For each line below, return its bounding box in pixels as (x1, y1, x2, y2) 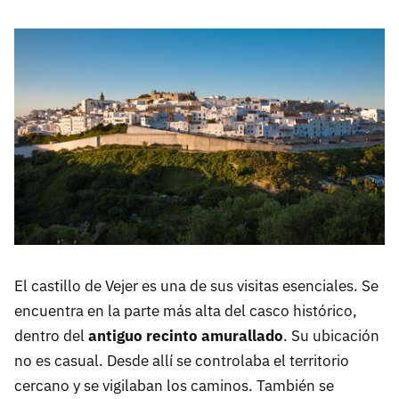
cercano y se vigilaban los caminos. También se (14, 375, 334, 395)
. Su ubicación (283, 325, 379, 346)
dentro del (14, 325, 88, 346)
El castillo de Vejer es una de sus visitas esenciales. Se (14, 275, 379, 296)
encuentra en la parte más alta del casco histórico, (14, 300, 357, 321)
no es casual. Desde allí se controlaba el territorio (14, 350, 349, 370)
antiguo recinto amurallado (88, 325, 283, 346)
